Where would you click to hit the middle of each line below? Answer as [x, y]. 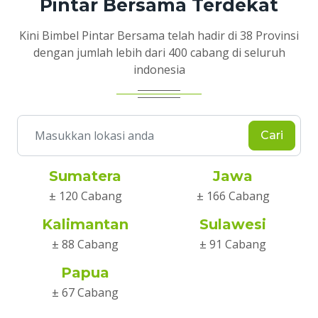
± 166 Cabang [233, 196]
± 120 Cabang [85, 196]
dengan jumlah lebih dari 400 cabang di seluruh [159, 53]
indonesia [159, 70]
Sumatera [85, 176]
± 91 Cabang [233, 245]
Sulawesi [233, 225]
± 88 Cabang [85, 245]
